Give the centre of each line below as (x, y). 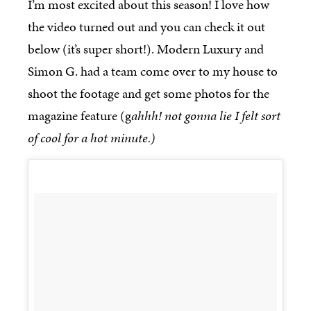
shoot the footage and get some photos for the (149, 94)
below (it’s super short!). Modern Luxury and (146, 49)
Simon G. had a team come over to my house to (153, 72)
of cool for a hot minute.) (91, 138)
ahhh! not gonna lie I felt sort (206, 116)
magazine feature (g (79, 116)
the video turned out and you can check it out (146, 27)
